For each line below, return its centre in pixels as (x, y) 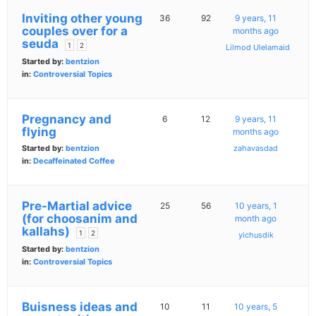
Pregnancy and (67, 120)
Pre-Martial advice (77, 206)
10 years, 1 (256, 206)
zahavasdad (256, 148)
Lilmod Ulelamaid (258, 48)
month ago (256, 219)
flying (39, 132)
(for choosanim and (80, 219)
